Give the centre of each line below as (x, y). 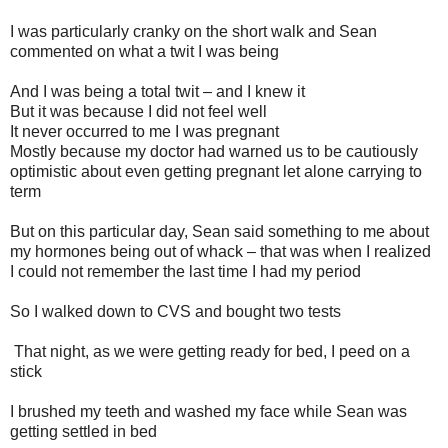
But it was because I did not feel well (138, 111)
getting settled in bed (83, 431)
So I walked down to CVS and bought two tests (175, 311)
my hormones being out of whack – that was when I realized (220, 251)
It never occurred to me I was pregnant (144, 131)
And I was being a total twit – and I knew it (157, 91)
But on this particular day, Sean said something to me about (219, 231)
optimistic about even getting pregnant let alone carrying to (216, 171)
